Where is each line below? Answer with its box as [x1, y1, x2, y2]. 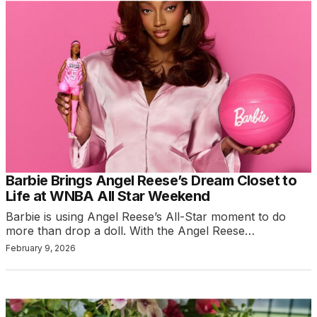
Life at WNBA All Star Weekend [6, 188, 210, 205]
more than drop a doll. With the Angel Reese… [6, 224, 255, 238]
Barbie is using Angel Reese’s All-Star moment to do [6, 209, 286, 224]
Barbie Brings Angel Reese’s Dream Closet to [6, 172, 297, 190]
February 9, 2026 [6, 243, 76, 254]
